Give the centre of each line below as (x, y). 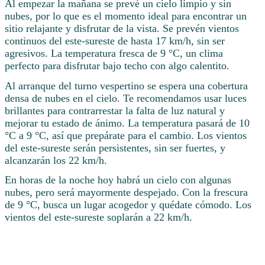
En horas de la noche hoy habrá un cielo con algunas (118, 180)
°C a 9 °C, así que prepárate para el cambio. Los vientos (126, 135)
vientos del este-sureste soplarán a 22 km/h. (98, 217)
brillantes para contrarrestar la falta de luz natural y (115, 110)
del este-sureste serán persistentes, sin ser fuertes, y (115, 148)
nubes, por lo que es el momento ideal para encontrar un (126, 16)
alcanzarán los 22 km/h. (56, 160)
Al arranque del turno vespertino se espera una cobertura (126, 85)
